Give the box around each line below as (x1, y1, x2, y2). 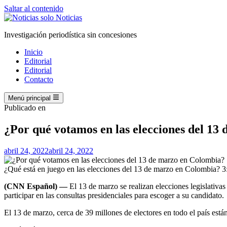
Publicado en (4, 103, 46, 112)
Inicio (24, 48, 43, 56)
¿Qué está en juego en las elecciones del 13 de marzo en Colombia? (4, 165, 222, 174)
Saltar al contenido (4, 4, 63, 13)
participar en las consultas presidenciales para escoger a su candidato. (4, 191, 224, 200)
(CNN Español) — (4, 182, 67, 191)
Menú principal (8, 94, 51, 102)
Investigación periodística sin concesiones (4, 30, 137, 39)
